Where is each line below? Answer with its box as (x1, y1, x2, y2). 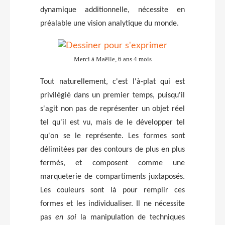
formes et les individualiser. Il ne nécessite (40, 199, 185, 208)
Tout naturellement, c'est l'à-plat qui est (40, 77, 185, 86)
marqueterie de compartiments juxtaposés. (40, 172, 185, 181)
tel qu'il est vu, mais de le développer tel (40, 118, 185, 127)
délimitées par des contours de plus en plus (40, 145, 185, 154)
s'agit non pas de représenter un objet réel (40, 104, 185, 113)
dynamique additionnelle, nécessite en (40, 6, 185, 14)
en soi (55, 213, 76, 221)
